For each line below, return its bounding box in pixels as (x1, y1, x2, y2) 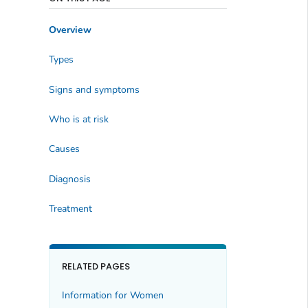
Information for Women (61, 288, 164, 302)
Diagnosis (48, 172, 91, 186)
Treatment (48, 202, 92, 216)
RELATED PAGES (61, 260, 131, 274)
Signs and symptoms (48, 82, 140, 96)
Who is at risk (48, 112, 109, 126)
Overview (48, 23, 91, 36)
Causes (48, 142, 80, 156)
